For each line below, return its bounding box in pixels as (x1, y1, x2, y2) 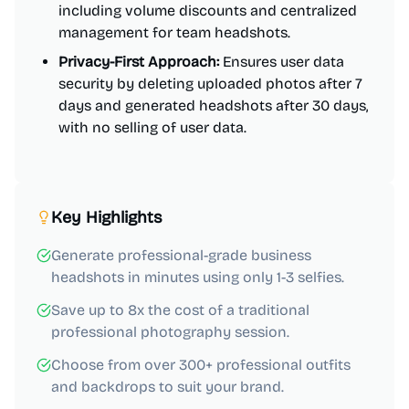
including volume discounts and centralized (58, 2, 357, 19)
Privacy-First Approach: (58, 53, 219, 70)
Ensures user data (219, 53, 344, 70)
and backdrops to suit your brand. (51, 378, 284, 395)
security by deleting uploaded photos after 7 (58, 75, 362, 92)
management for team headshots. (58, 24, 290, 41)
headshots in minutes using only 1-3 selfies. (51, 268, 344, 286)
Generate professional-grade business (51, 246, 311, 264)
